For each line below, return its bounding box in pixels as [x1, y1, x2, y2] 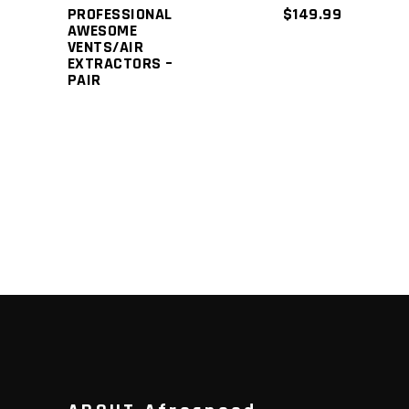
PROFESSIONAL [68, 3, 173, 25]
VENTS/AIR [68, 36, 144, 58]
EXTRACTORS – [68, 52, 173, 74]
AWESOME [68, 19, 138, 41]
